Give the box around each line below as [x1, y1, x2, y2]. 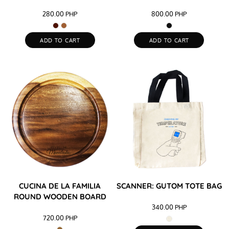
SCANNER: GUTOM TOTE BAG [116, 181, 222, 191]
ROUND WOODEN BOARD [13, 192, 106, 202]
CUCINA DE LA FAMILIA [19, 181, 101, 191]
